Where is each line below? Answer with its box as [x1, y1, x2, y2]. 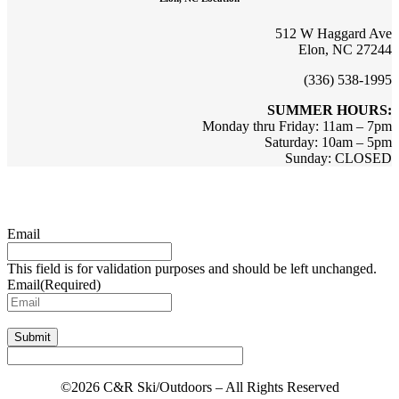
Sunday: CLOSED [285, 150, 392, 166]
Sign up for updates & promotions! [41, 183, 358, 208]
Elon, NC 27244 [298, 41, 392, 57]
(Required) [40, 276, 101, 292]
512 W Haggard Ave [275, 25, 392, 41]
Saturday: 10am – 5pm [265, 134, 392, 150]
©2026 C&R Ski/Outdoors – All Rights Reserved [60, 379, 339, 395]
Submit [14, 330, 51, 344]
